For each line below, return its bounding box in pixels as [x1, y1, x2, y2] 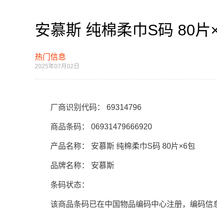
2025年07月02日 [35, 63, 79, 70]
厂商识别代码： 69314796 [35, 103, 141, 111]
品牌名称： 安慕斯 [35, 161, 114, 170]
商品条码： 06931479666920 [35, 123, 152, 131]
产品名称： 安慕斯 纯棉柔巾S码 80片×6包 [35, 142, 195, 150]
